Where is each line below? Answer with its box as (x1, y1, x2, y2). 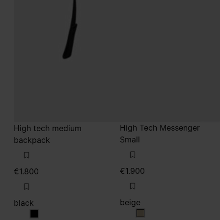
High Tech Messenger (120, 123, 200, 133)
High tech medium (14, 123, 82, 133)
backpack (14, 135, 50, 145)
